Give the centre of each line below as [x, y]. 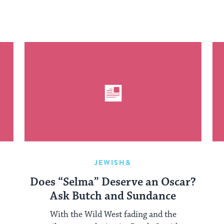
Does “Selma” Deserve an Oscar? [113, 182]
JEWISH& [113, 163]
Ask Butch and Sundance [113, 196]
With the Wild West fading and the [113, 214]
